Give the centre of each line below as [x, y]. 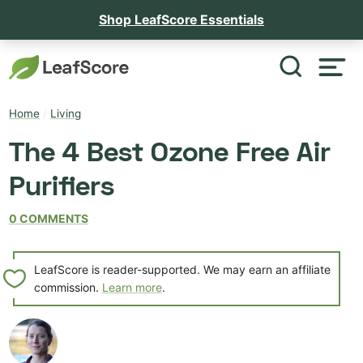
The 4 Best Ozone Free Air [170, 150]
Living [66, 114]
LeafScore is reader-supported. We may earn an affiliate [182, 269]
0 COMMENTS [49, 219]
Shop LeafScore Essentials [181, 19]
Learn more [132, 287]
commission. [68, 287]
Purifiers [62, 184]
